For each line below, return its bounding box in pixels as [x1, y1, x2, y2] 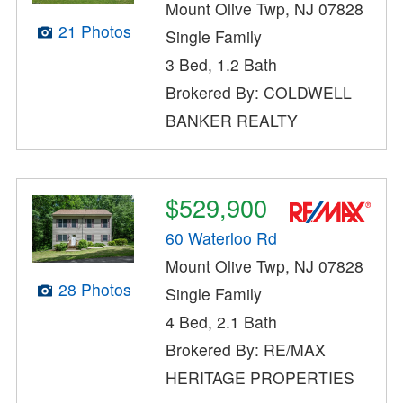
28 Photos [58, 277, 131, 300]
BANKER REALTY [166, 108, 299, 131]
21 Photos [58, 20, 131, 43]
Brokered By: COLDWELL [166, 80, 353, 103]
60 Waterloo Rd [166, 227, 278, 250]
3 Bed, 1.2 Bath [166, 52, 278, 76]
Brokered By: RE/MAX [166, 338, 327, 362]
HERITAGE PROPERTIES [166, 366, 355, 390]
